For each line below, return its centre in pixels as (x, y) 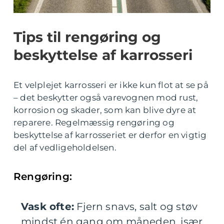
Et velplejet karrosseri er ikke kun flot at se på (111, 85)
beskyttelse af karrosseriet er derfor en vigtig (110, 135)
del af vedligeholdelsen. (65, 148)
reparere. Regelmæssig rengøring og (94, 123)
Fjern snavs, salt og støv (136, 207)
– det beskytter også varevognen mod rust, (106, 98)
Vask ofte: (47, 207)
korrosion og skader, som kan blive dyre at (105, 110)
